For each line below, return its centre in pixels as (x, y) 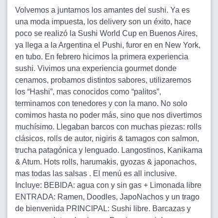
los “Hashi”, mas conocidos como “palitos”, (88, 92)
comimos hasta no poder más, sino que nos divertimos (109, 115)
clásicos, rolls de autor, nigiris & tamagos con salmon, (107, 138)
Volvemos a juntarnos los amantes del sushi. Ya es (102, 10)
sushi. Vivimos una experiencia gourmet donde (96, 68)
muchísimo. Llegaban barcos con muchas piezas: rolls (108, 127)
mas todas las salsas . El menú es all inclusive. (96, 173)
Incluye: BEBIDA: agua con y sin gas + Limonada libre (108, 185)
